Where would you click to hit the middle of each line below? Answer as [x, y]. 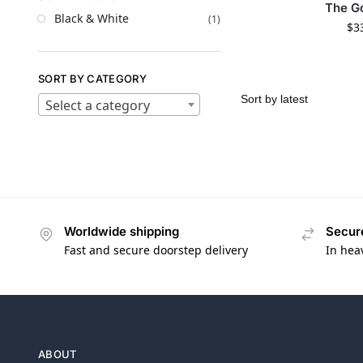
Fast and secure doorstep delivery [156, 250]
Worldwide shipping [122, 232]
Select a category [98, 106]
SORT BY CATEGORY [92, 78]
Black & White [92, 19]
